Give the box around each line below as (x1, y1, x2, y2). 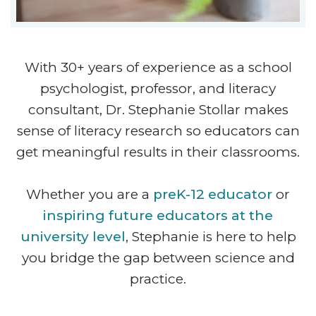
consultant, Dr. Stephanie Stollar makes (28, 102, 288, 119)
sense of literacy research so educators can (16, 123, 300, 140)
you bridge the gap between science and (21, 250, 295, 267)
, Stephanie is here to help (125, 229, 296, 245)
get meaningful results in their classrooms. (16, 144, 300, 161)
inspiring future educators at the (43, 207, 273, 224)
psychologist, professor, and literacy (40, 80, 276, 97)
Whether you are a (26, 186, 153, 203)
